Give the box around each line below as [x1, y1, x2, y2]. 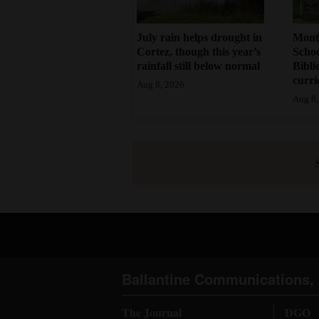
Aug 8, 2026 [137, 80, 184, 90]
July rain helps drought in [137, 31, 262, 44]
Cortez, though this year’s [137, 46, 261, 58]
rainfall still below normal [137, 60, 260, 73]
